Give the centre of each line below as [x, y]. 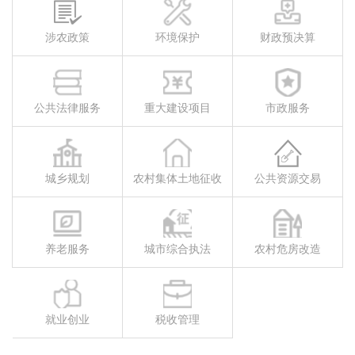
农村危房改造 [287, 249]
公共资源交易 [287, 178]
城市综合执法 [177, 249]
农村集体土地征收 [177, 178]
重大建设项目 [177, 108]
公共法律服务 [67, 108]
